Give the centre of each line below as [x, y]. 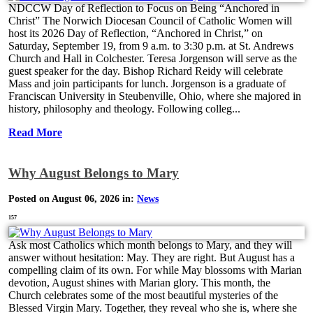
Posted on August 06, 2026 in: [73, 199]
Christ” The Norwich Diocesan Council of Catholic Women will [150, 21]
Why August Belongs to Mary [94, 173]
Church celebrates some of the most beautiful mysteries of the [143, 296]
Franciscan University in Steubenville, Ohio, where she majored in [155, 96]
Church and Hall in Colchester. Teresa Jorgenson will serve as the [153, 59]
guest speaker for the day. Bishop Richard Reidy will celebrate [146, 71]
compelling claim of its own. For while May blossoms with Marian [155, 270]
